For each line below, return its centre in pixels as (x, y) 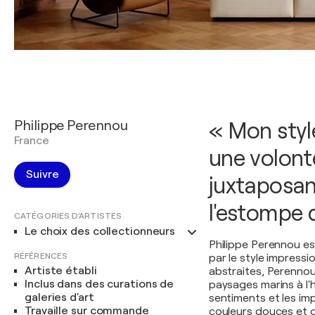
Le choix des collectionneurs (100, 231)
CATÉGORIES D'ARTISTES (68, 216)
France (32, 141)
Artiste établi (61, 271)
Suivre (43, 174)
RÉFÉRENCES (41, 256)
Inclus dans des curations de (99, 284)
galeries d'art (59, 297)
